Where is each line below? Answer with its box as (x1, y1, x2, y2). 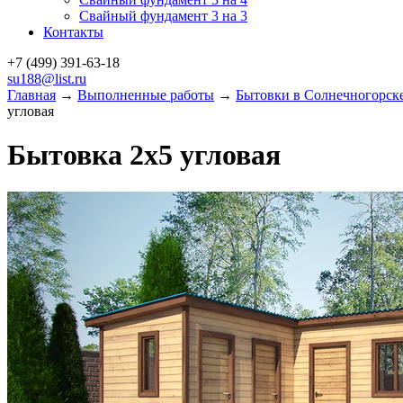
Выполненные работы (77, 87, 214, 103)
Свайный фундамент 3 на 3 (79, 8, 247, 23)
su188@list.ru (7, 71, 86, 86)
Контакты (43, 24, 103, 40)
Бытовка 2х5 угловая (7, 139, 281, 172)
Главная (7, 87, 56, 103)
